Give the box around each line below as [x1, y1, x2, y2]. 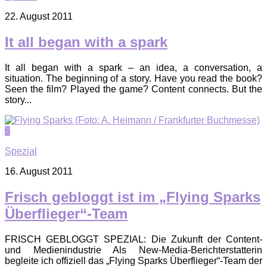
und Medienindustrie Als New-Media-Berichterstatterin [5, 244, 262, 255]
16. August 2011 [5, 166, 73, 177]
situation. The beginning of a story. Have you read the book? [5, 73, 262, 84]
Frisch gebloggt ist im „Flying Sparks [5, 189, 260, 206]
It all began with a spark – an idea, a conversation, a [5, 63, 262, 73]
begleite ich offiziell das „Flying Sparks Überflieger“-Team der [5, 255, 262, 266]
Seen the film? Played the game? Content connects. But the [5, 84, 262, 95]
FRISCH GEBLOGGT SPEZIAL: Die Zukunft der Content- [5, 234, 262, 244]
